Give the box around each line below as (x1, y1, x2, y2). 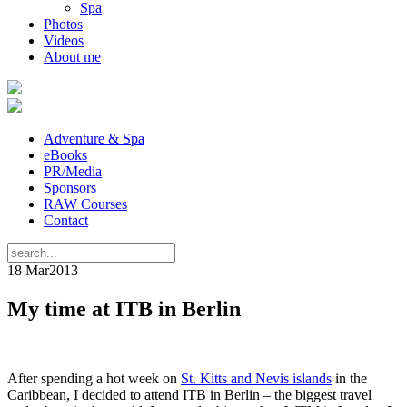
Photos (44, 16, 83, 32)
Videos (44, 33, 84, 48)
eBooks (44, 147, 87, 163)
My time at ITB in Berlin (7, 296, 241, 321)
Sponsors (44, 180, 96, 195)
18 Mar (7, 263, 49, 278)
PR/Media (44, 164, 102, 179)
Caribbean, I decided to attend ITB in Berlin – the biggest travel (7, 386, 372, 402)
